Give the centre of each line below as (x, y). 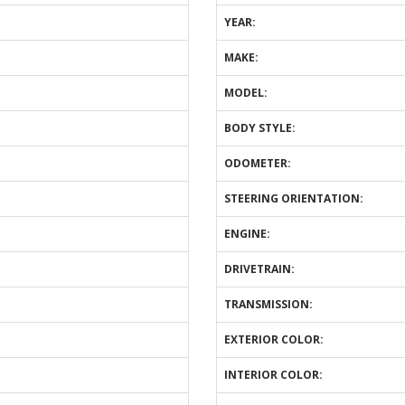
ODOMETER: (258, 163)
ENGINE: (247, 234)
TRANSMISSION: (268, 304)
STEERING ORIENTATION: (294, 198)
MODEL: (246, 93)
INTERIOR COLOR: (273, 375)
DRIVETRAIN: (259, 269)
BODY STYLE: (260, 128)
